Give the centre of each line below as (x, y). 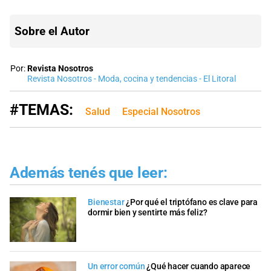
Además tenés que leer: (89, 172)
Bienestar (107, 203)
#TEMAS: (41, 109)
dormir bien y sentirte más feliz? (148, 213)
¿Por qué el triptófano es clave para (192, 203)
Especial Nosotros (161, 111)
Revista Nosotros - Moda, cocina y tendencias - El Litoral (132, 79)
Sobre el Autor (52, 31)
